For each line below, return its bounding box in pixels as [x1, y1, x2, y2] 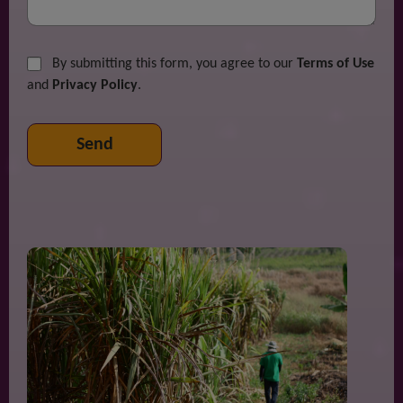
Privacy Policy [52, 78, 138, 93]
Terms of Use [297, 57, 374, 71]
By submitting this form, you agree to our [49, 57, 297, 71]
